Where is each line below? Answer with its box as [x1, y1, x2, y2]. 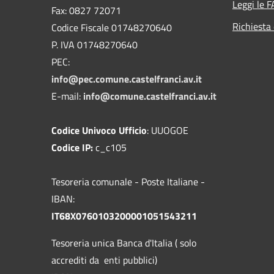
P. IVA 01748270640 [51, 37, 138, 52]
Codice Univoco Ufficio [51, 122, 147, 138]
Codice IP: [51, 139, 95, 155]
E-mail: [51, 88, 83, 103]
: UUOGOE [147, 122, 188, 138]
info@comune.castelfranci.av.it [83, 88, 217, 103]
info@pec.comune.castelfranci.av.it [51, 71, 202, 86]
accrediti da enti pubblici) [51, 252, 157, 267]
